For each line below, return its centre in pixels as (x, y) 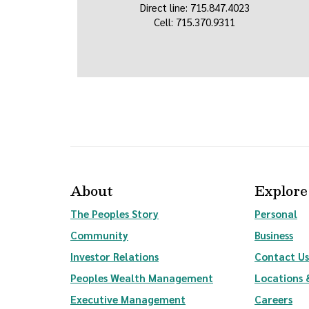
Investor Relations (114, 256)
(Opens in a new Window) (219, 256)
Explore (281, 190)
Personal (276, 213)
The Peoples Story (114, 213)
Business (274, 235)
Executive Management (128, 299)
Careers (273, 299)
